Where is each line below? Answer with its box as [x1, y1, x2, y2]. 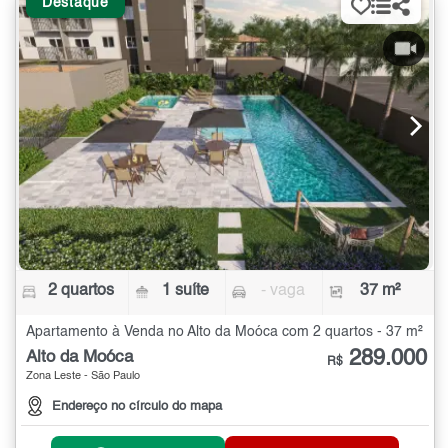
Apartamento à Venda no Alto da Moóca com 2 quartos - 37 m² [26, 325, 423, 340]
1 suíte [162, 283, 210, 300]
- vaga [260, 283, 305, 300]
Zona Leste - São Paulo [26, 371, 140, 383]
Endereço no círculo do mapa [52, 399, 222, 413]
